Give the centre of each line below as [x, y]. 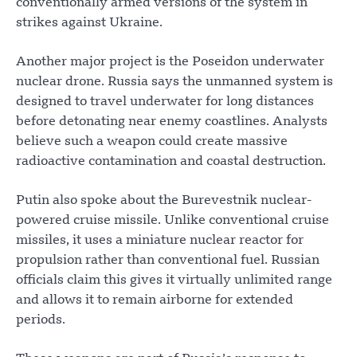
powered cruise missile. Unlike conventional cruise [173, 221]
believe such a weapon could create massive [152, 142]
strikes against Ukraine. [89, 24]
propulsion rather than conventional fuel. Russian [168, 261]
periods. [41, 321]
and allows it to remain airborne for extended [155, 301]
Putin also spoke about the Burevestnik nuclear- [164, 201]
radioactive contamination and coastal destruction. [171, 162]
